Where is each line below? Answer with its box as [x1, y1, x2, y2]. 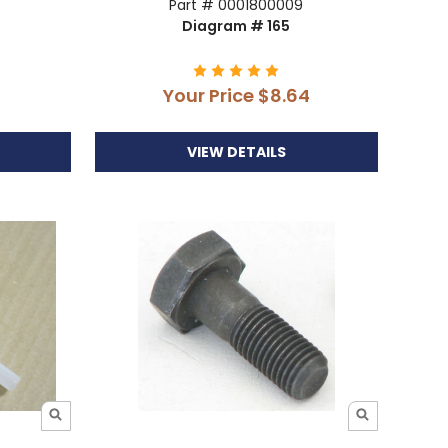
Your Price [162, 82, 258, 108]
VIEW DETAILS [186, 141, 286, 162]
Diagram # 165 [182, 15, 291, 36]
